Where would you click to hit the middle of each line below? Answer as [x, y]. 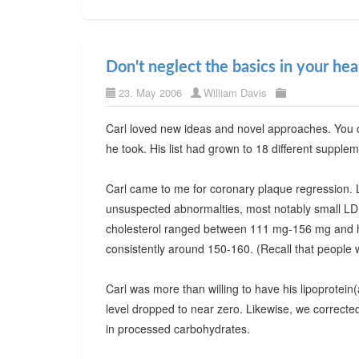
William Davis [235, 93]
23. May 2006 [150, 93]
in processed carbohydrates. [178, 329]
